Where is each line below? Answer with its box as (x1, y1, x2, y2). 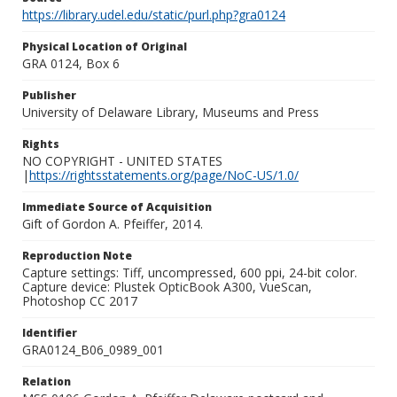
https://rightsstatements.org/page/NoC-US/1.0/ (29, 167, 299, 183)
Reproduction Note (22, 248, 132, 263)
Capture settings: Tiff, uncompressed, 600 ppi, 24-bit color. (22, 264, 357, 281)
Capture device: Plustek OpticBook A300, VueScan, (22, 278, 312, 295)
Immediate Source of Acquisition (22, 199, 212, 214)
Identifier (22, 325, 77, 340)
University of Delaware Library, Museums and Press (22, 104, 319, 121)
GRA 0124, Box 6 (22, 55, 120, 72)
